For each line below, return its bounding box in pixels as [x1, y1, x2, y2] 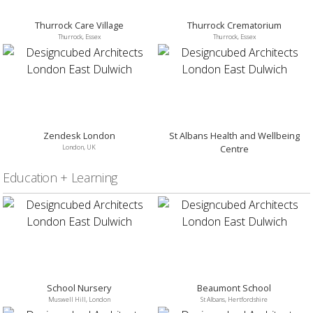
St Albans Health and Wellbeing [168, 129, 300, 142]
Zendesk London [43, 129, 115, 142]
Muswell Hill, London [48, 295, 110, 304]
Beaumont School [197, 282, 271, 294]
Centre [219, 143, 249, 155]
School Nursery [47, 282, 111, 294]
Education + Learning [3, 169, 117, 186]
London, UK [62, 143, 96, 152]
